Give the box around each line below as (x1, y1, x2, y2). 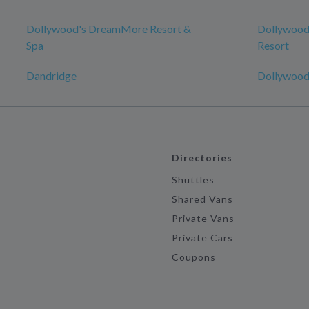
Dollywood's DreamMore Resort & (26, 22, 191, 35)
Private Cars (171, 232, 234, 243)
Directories (171, 152, 233, 163)
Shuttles (171, 174, 215, 186)
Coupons (171, 251, 217, 263)
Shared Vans (171, 193, 234, 205)
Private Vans (171, 212, 235, 224)
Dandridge (26, 69, 77, 82)
